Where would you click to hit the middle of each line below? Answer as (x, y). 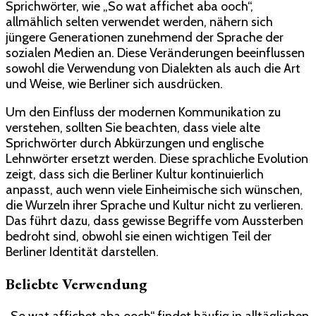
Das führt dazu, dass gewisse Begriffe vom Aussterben (154, 220)
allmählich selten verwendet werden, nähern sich (139, 22)
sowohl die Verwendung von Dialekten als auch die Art (153, 68)
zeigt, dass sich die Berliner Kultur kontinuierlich (135, 174)
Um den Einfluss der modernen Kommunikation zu (143, 112)
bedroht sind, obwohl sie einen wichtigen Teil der (139, 236)
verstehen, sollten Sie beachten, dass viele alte (133, 127)
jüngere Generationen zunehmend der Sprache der (145, 37)
